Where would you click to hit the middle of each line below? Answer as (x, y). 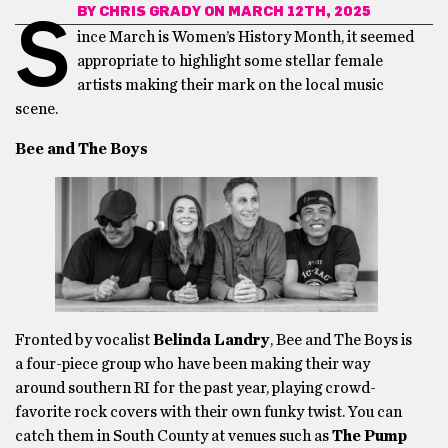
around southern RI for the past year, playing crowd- (195, 388)
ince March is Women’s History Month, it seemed (245, 37)
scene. (36, 109)
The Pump (369, 436)
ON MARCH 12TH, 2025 (286, 12)
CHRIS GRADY (150, 12)
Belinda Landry (211, 340)
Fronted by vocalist (84, 340)
